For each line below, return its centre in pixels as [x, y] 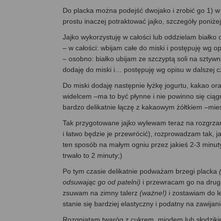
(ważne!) [153, 193]
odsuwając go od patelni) [102, 182]
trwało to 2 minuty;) [92, 156]
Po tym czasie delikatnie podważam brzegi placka [141, 171]
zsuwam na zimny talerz [101, 193]
